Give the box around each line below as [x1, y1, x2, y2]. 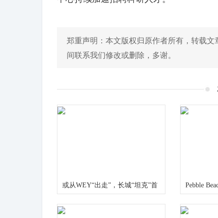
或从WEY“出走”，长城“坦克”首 [62, 182, 158, 189]
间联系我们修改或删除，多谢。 [67, 49, 176, 60]
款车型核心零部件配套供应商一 [62, 199, 158, 206]
